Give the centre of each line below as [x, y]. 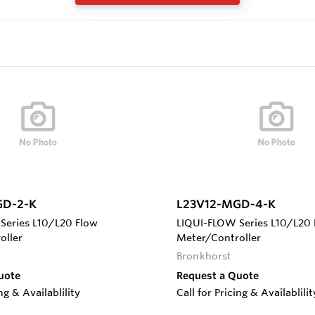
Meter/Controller [219, 237]
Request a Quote [218, 275]
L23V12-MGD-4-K [226, 204]
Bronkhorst [204, 256]
